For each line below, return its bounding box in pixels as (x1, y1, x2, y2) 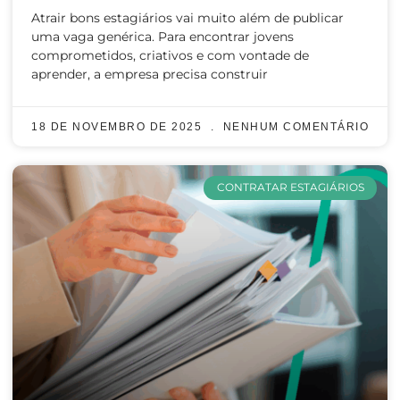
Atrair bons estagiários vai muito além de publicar (31, 10, 344, 27)
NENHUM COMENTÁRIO (219, 121, 369, 134)
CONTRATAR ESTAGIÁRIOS (216, 180, 364, 195)
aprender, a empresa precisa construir (31, 66, 268, 83)
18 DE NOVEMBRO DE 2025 (31, 121, 206, 134)
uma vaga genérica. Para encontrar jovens (31, 29, 294, 46)
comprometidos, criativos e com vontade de (31, 47, 309, 64)
